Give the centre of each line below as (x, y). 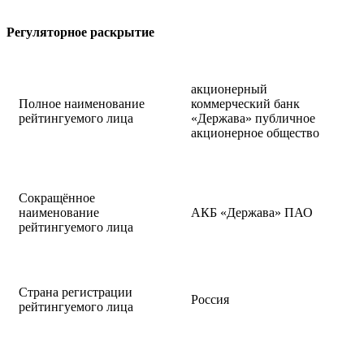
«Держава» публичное (253, 119)
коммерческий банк (245, 104)
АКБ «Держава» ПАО (252, 213)
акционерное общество (255, 133)
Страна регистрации (76, 292)
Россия (210, 300)
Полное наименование (82, 104)
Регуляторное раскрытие (80, 32)
